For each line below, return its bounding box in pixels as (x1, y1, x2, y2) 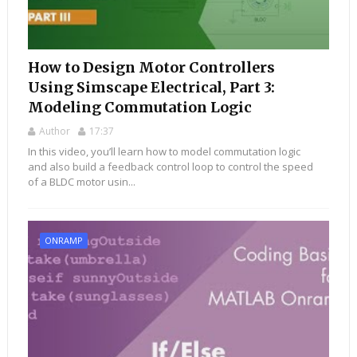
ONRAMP (44, 234, 83, 247)
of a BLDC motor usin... (27, 175, 135, 190)
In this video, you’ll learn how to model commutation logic (27, 144, 300, 159)
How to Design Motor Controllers (27, 58, 275, 77)
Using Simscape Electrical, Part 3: (27, 78, 275, 97)
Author (38, 124, 70, 139)
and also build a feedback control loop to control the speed (27, 159, 313, 175)
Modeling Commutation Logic (27, 98, 252, 117)
